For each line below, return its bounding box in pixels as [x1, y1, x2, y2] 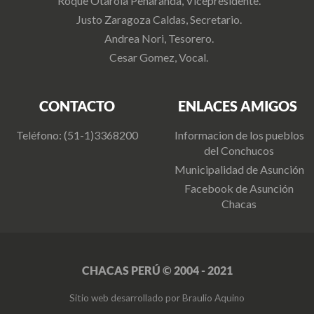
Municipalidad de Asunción [174, 162, 304, 176]
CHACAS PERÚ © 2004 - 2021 [81, 263, 233, 277]
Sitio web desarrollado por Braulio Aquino [69, 292, 245, 303]
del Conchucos [204, 143, 274, 157]
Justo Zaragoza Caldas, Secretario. [76, 12, 242, 26]
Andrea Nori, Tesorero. [104, 31, 214, 45]
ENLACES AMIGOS [177, 97, 297, 114]
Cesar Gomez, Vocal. [109, 50, 208, 64]
